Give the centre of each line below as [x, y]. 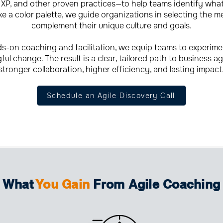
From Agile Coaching [155, 184]
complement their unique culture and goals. [111, 26]
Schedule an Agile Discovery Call [111, 96]
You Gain [63, 184]
